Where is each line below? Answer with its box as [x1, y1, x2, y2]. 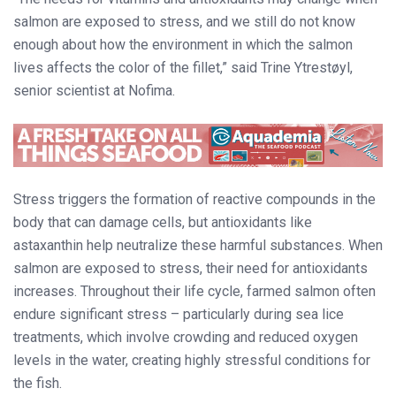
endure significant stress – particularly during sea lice [13, 306, 344, 324]
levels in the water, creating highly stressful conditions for [13, 352, 370, 369]
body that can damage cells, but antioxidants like [13, 214, 312, 232]
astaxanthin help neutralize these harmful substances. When [13, 237, 383, 255]
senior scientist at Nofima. [13, 81, 175, 99]
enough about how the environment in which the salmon [13, 35, 353, 53]
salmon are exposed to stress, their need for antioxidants [13, 260, 368, 278]
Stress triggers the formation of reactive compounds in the [13, 191, 376, 209]
